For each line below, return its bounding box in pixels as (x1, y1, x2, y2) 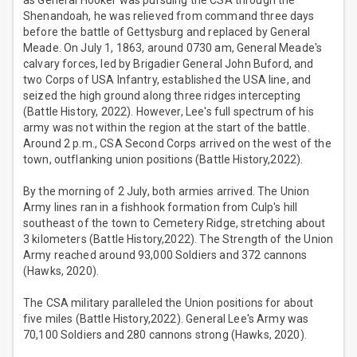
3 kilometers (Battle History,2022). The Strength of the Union (23, 233, 334, 246)
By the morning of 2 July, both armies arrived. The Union (23, 185, 310, 198)
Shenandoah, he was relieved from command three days (23, 10, 315, 23)
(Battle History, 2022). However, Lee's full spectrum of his (23, 105, 314, 119)
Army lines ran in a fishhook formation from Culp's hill (23, 201, 298, 214)
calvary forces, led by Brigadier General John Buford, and (23, 57, 314, 71)
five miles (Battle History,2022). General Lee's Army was (23, 312, 309, 326)
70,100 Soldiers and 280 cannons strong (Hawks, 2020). (23, 328, 307, 342)
